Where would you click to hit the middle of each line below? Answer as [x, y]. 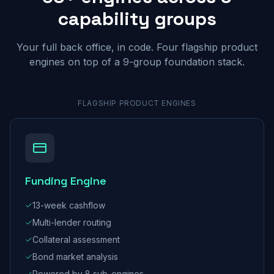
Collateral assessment [76, 239]
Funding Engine [66, 181]
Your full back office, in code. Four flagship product [137, 47]
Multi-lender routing [72, 222]
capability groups [137, 19]
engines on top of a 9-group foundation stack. [137, 62]
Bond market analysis [75, 257]
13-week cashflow [69, 205]
